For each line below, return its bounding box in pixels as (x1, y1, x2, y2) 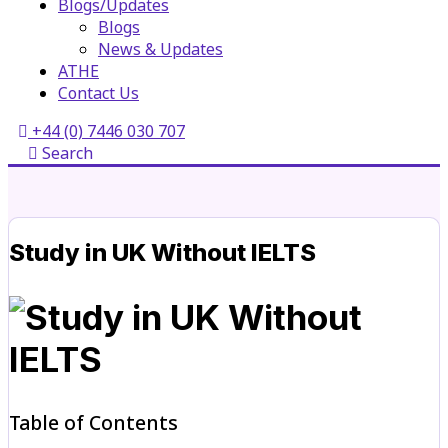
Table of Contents (9, 409, 178, 436)
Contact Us (58, 82, 139, 104)
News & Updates (98, 38, 223, 60)
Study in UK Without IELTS (9, 237, 316, 267)
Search (38, 142, 93, 164)
